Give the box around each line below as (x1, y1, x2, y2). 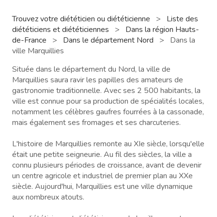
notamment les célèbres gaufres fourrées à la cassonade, (12, 106, 204, 117)
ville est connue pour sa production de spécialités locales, (12, 95, 204, 107)
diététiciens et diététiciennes (12, 24, 111, 35)
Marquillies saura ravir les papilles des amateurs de (12, 74, 183, 85)
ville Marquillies (12, 45, 64, 56)
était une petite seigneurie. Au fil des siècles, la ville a (12, 149, 192, 160)
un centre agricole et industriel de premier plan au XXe (12, 170, 193, 181)
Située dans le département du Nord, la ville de (12, 63, 170, 75)
